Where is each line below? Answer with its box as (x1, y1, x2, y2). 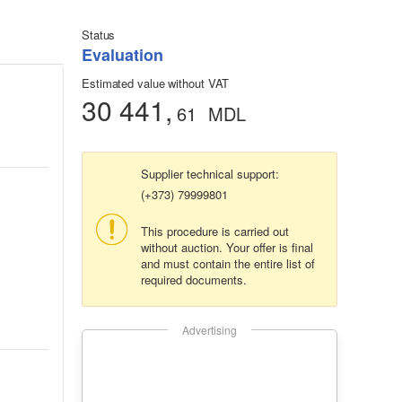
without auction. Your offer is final (141, 239, 313, 257)
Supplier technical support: (141, 165, 279, 183)
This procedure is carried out (141, 223, 289, 240)
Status (82, 26, 116, 44)
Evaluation (82, 43, 163, 67)
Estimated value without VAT (82, 74, 230, 92)
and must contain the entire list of (141, 255, 315, 273)
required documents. (141, 271, 247, 289)
